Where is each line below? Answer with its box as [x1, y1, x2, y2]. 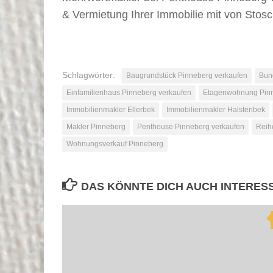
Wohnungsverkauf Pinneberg [66, 139, 163, 148]
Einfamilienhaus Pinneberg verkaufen [66, 88, 191, 97]
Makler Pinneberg [66, 122, 126, 131]
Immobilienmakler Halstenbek [166, 105, 265, 114]
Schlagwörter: [62, 69, 115, 80]
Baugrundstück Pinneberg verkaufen [126, 71, 247, 80]
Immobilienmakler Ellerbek [66, 105, 155, 114]
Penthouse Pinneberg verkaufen [137, 122, 244, 131]
